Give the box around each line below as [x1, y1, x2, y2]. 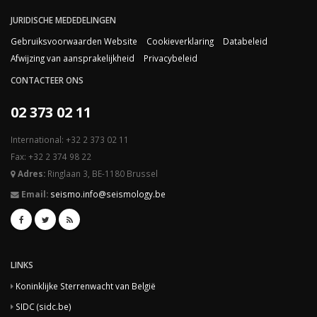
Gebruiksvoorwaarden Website [11, 35, 137, 47]
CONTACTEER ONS [11, 74, 83, 86]
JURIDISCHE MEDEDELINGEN [11, 14, 116, 25]
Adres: [18, 168, 45, 179]
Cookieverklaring [146, 35, 214, 47]
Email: [21, 188, 48, 200]
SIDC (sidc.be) [16, 301, 71, 312]
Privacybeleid [144, 52, 197, 64]
